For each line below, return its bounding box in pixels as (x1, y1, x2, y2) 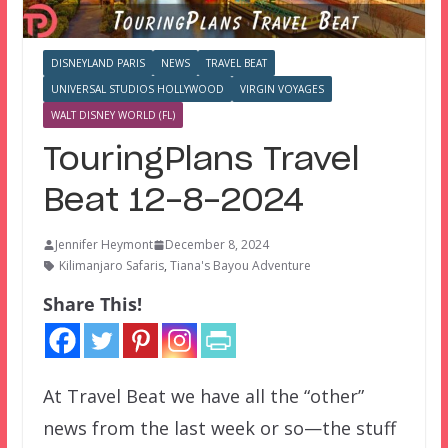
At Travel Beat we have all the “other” (42, 384, 364, 409)
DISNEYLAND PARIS (50, 56, 145, 71)
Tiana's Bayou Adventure (169, 257, 311, 275)
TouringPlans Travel (42, 144, 360, 177)
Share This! (42, 292, 142, 317)
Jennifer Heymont (54, 236, 153, 254)
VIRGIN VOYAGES (239, 82, 324, 97)
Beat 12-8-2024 (42, 185, 304, 218)
